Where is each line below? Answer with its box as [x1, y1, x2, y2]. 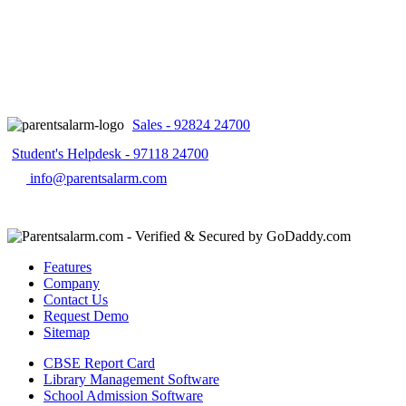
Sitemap [43, 324, 90, 340]
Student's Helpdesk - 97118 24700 [12, 145, 208, 161]
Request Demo [43, 307, 129, 324]
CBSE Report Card [43, 354, 155, 371]
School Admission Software [43, 387, 203, 403]
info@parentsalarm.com [26, 169, 167, 186]
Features [43, 258, 92, 275]
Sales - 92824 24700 [132, 116, 250, 132]
